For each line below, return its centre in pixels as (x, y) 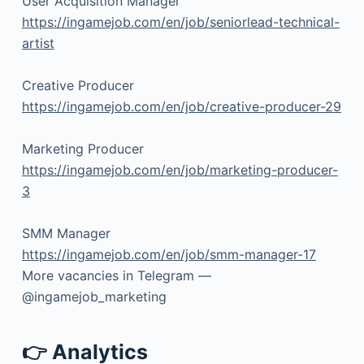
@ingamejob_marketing (94, 296)
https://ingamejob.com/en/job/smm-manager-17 (169, 254)
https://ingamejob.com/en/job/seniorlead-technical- (180, 22)
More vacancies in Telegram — (118, 275)
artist (38, 43)
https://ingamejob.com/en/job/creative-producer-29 (181, 106)
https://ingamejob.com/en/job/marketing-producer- (180, 169)
